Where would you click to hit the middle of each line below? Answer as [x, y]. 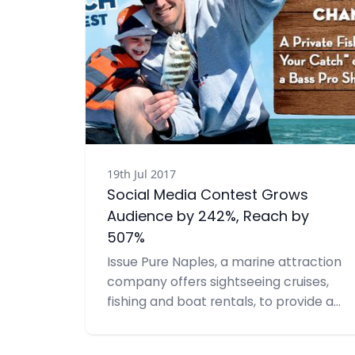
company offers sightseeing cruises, [218, 282]
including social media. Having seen [215, 342]
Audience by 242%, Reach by [208, 218]
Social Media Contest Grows [207, 197]
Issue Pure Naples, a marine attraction [224, 263]
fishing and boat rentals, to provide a [220, 302]
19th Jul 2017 [141, 174]
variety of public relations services [212, 322]
